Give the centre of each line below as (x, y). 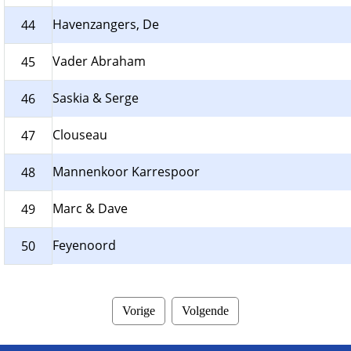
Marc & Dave (90, 209)
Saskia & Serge (96, 98)
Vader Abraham (99, 62)
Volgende (205, 311)
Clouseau (80, 135)
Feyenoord (84, 246)
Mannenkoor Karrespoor (126, 172)
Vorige (139, 311)
